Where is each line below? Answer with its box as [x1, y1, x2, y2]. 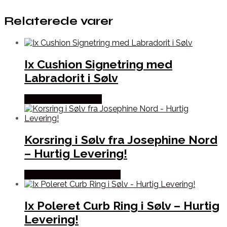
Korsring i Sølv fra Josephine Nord [24, 133, 217, 147]
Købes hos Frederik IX [24, 94, 102, 104]
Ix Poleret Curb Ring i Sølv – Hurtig [24, 199, 219, 213]
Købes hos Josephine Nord [24, 170, 121, 180]
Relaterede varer [4, 14, 113, 28]
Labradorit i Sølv [24, 70, 118, 85]
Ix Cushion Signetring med [24, 57, 172, 71]
